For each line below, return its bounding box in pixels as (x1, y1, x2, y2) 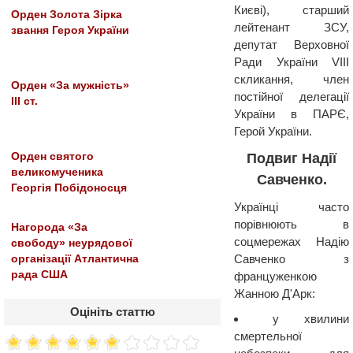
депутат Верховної (234, 38, 349, 51)
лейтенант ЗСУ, (234, 20, 349, 34)
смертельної (234, 329, 302, 343)
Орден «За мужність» (11, 80, 129, 91)
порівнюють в (234, 217, 349, 231)
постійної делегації (234, 90, 349, 103)
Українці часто (234, 200, 349, 214)
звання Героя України (11, 24, 129, 36)
